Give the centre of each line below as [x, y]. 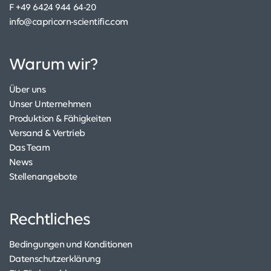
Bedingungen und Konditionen [71, 245]
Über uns [27, 90]
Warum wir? [54, 66]
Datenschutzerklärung [55, 260]
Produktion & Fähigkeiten [60, 119]
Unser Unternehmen [50, 105]
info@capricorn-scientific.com [69, 23]
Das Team [29, 149]
